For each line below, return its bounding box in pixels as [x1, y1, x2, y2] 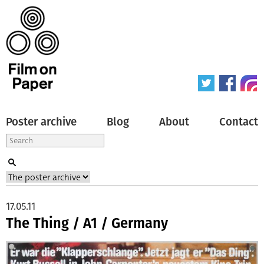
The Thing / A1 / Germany [6, 214, 168, 232]
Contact [219, 115, 258, 128]
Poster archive [6, 115, 77, 128]
